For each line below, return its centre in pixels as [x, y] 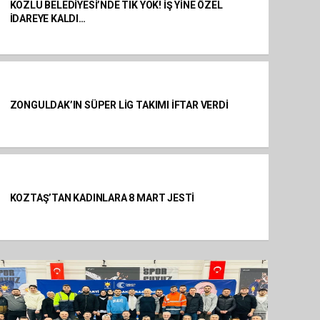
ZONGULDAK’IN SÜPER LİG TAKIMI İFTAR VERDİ [119, 105]
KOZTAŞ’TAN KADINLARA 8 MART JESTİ [102, 197]
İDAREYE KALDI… [47, 19]
